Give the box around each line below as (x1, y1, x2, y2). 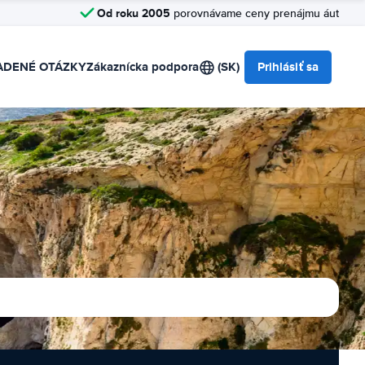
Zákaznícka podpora (86, 58, 199, 76)
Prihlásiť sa (257, 58, 319, 76)
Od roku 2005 (97, 4, 170, 21)
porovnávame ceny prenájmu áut (170, 6, 339, 20)
